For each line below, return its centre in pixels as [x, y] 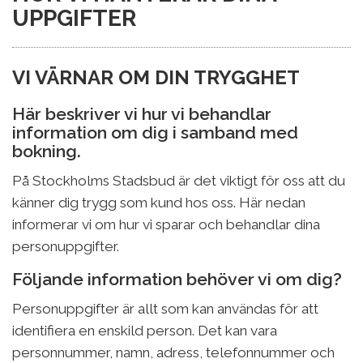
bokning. [47, 151]
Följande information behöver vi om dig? [177, 279]
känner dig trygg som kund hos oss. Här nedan [159, 202]
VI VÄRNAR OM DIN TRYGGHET [156, 77]
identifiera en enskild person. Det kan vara [145, 330]
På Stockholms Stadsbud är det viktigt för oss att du [179, 180]
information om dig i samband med [155, 132]
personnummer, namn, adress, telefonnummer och [173, 352]
